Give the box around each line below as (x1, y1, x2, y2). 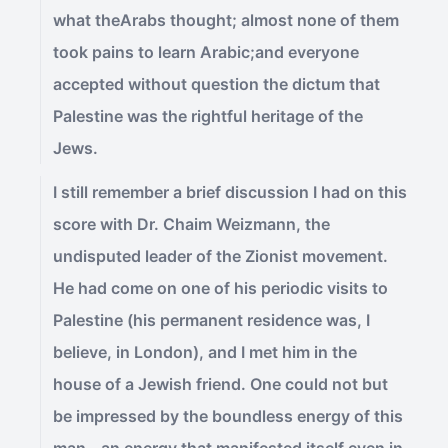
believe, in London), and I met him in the (53, 342, 357, 362)
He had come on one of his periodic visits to (53, 278, 388, 298)
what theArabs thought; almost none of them (53, 10, 399, 30)
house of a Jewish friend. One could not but (53, 374, 388, 394)
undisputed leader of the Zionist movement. (53, 246, 388, 266)
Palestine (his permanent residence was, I (53, 310, 370, 330)
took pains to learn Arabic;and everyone (53, 42, 359, 62)
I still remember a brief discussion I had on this (53, 182, 407, 202)
